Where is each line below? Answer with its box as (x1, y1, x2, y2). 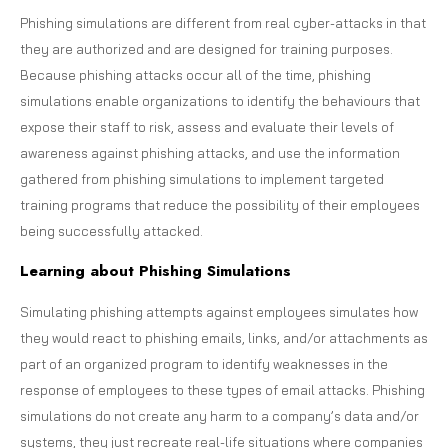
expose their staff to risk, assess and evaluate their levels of (20, 118, 394, 135)
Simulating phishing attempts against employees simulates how (20, 303, 418, 320)
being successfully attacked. (20, 222, 203, 239)
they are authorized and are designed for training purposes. (20, 40, 393, 57)
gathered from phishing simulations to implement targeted (20, 170, 384, 187)
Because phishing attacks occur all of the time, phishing (20, 66, 371, 83)
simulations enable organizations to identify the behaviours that (20, 92, 420, 109)
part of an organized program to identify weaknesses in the (20, 355, 388, 372)
